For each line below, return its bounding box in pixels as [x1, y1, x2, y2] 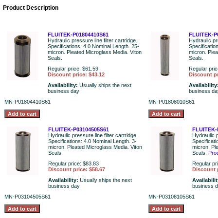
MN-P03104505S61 [4, 194, 51, 200]
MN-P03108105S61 [148, 194, 195, 200]
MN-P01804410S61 [4, 99, 51, 105]
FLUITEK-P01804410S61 [48, 32, 109, 37]
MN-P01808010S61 [148, 99, 195, 105]
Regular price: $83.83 [48, 161, 99, 166]
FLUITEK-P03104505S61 [48, 127, 109, 132]
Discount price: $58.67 [48, 166, 105, 172]
